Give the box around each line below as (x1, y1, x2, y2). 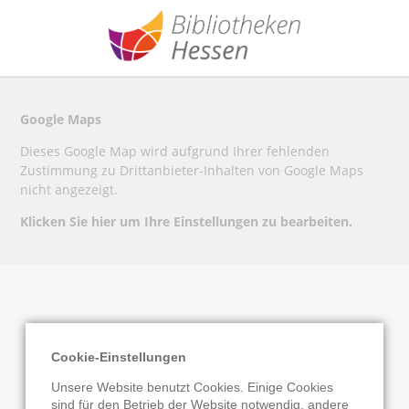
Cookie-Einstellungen (51, 350, 186, 365)
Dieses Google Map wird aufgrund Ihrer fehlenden (20, 142, 330, 161)
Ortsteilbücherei (22, 315, 294, 368)
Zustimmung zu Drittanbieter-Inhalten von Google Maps (20, 162, 364, 180)
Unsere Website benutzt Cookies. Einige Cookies (51, 380, 333, 395)
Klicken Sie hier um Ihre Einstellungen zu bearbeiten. (20, 213, 353, 231)
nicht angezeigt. (20, 181, 119, 199)
